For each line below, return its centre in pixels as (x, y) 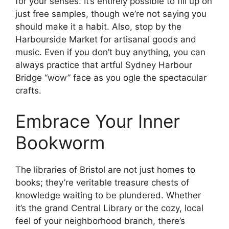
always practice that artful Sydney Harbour (104, 65)
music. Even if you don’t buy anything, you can (110, 52)
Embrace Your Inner (98, 121)
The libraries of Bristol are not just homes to (105, 169)
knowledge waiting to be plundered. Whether (108, 195)
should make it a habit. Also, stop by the (98, 27)
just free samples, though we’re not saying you (111, 14)
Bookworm (60, 142)
